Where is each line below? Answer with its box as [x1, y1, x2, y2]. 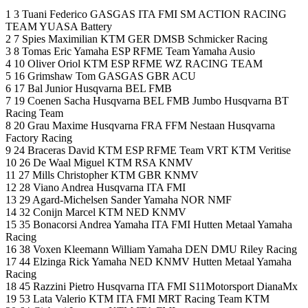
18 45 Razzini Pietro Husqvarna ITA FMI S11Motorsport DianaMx [5, 280, 298, 293]
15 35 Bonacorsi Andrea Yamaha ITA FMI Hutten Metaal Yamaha [5, 219, 292, 231]
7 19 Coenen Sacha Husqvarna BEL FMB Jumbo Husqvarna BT [5, 95, 289, 107]
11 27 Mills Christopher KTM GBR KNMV [5, 169, 199, 181]
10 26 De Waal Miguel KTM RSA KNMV [5, 157, 193, 169]
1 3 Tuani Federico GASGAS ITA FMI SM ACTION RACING [5, 8, 287, 21]
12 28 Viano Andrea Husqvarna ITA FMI [5, 181, 186, 194]
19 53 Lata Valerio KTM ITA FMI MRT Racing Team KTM [5, 293, 269, 305]
